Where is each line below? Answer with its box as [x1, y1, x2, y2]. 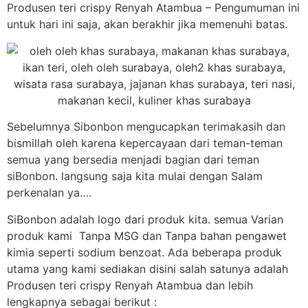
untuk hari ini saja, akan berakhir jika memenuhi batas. [7, 17, 287, 32]
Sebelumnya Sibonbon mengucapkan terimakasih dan [7, 120, 285, 134]
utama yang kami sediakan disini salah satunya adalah [7, 261, 288, 276]
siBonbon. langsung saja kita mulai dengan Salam [7, 169, 263, 184]
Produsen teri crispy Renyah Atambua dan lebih [7, 278, 253, 292]
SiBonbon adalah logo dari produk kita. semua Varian [7, 212, 283, 226]
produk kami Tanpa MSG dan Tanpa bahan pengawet [7, 228, 287, 243]
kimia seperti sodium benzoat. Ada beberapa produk [7, 245, 282, 259]
